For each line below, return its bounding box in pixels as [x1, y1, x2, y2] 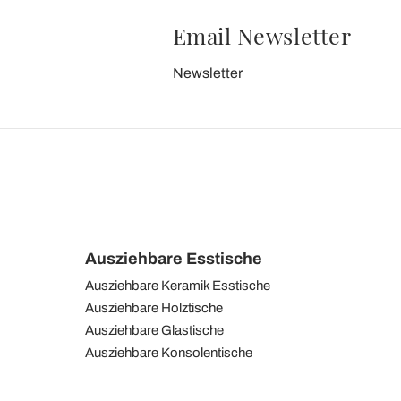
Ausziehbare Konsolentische [85, 345, 252, 360]
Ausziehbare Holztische [85, 300, 223, 315]
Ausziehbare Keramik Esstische [85, 277, 270, 293]
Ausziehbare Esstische [85, 249, 262, 268]
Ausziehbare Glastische [85, 322, 224, 337]
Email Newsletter [172, 20, 352, 50]
